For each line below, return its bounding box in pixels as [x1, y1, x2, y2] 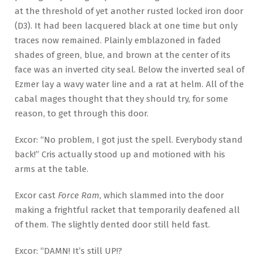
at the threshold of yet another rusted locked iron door [15, 5, 243, 16]
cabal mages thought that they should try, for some [15, 93, 228, 104]
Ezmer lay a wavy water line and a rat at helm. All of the [15, 78, 244, 89]
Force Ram [58, 189, 99, 201]
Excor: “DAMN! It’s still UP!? [15, 245, 122, 256]
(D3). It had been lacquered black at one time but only [15, 20, 237, 31]
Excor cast [15, 189, 58, 201]
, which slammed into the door [99, 189, 224, 201]
